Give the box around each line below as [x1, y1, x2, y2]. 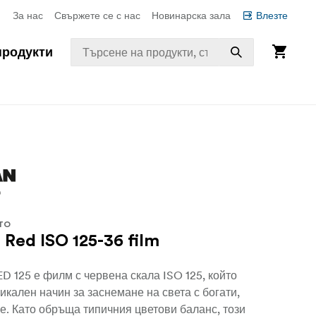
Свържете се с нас [54, 9, 140, 22]
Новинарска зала [152, 9, 231, 22]
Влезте [256, 9, 288, 22]
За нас [13, 9, 43, 22]
